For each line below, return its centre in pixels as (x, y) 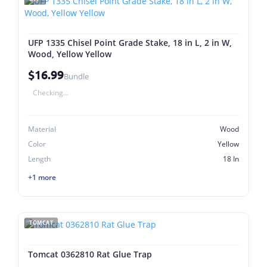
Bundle (76, 76)
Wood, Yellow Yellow (70, 54)
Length (39, 159)
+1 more (42, 177)
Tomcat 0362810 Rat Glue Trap (90, 254)
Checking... (51, 93)
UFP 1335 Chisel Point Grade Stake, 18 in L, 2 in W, (130, 43)
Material (42, 129)
